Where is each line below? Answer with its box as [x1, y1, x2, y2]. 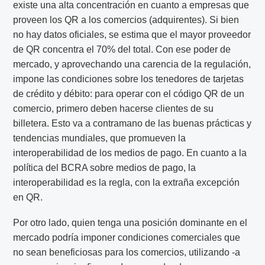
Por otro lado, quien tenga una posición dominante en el [13, 218, 248, 228]
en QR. [13, 192, 43, 203]
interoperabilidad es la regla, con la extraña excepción [13, 177, 240, 188]
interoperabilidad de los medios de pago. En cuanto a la [13, 148, 247, 159]
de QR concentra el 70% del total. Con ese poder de [13, 44, 231, 55]
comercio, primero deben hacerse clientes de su [13, 104, 214, 114]
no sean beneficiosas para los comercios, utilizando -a [13, 247, 241, 258]
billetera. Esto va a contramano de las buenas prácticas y [13, 118, 252, 129]
